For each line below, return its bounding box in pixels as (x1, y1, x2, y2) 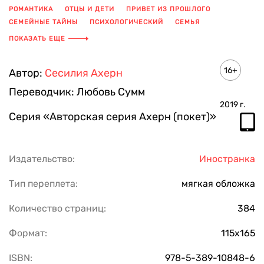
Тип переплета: (9, 178, 78, 189)
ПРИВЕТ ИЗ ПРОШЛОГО (126, 5, 210, 13)
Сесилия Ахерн (45, 67, 123, 80)
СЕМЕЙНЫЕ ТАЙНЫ (9, 18, 78, 26)
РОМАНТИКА (9, 5, 53, 13)
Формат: (9, 227, 47, 239)
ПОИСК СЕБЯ (9, 31, 55, 39)
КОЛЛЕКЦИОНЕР (67, 31, 126, 39)
